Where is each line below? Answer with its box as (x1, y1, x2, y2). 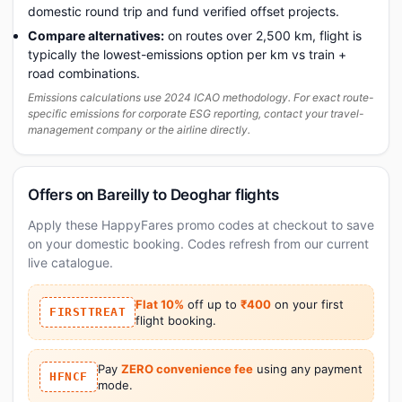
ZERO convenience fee (120, 361, 253, 376)
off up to (184, 296, 240, 311)
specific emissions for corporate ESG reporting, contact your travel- (28, 106, 364, 120)
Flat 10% (135, 296, 184, 311)
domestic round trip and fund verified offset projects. (28, 3, 339, 19)
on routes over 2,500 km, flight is (164, 27, 362, 43)
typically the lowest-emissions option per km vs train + (28, 46, 346, 62)
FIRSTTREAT (49, 304, 126, 319)
